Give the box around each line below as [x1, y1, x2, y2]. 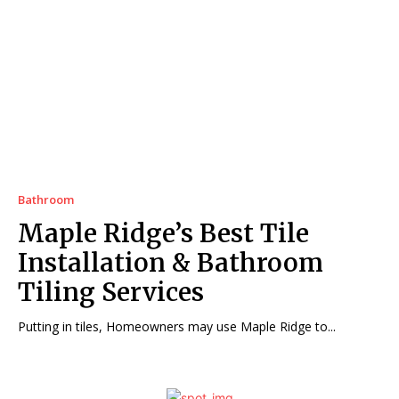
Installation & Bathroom [18, 246, 323, 279]
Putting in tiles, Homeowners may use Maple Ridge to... [18, 317, 336, 335]
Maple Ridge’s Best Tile [18, 216, 309, 249]
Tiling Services [18, 275, 204, 308]
